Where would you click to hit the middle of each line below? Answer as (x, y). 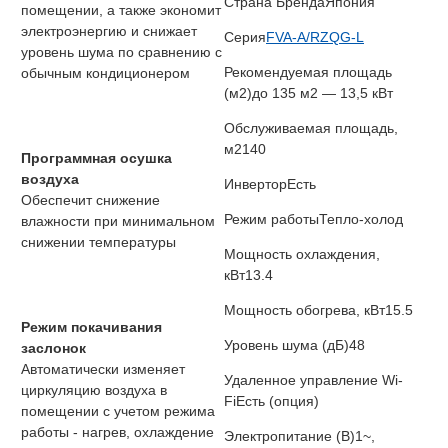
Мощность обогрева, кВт (304, 310)
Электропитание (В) (289, 436)
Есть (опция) (277, 401)
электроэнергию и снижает (109, 31)
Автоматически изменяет (103, 369)
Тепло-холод (361, 219)
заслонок (53, 348)
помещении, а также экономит (121, 10)
